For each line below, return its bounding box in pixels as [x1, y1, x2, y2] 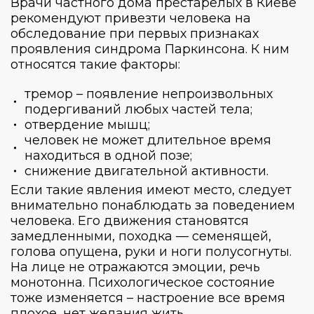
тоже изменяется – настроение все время [11, 289, 285, 306]
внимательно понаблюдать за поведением [11, 197, 295, 213]
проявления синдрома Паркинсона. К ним [11, 41, 289, 57]
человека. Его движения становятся [11, 212, 249, 228]
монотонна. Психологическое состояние [11, 274, 275, 290]
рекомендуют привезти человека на [11, 10, 251, 26]
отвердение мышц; [25, 116, 150, 132]
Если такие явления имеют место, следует [11, 182, 292, 198]
